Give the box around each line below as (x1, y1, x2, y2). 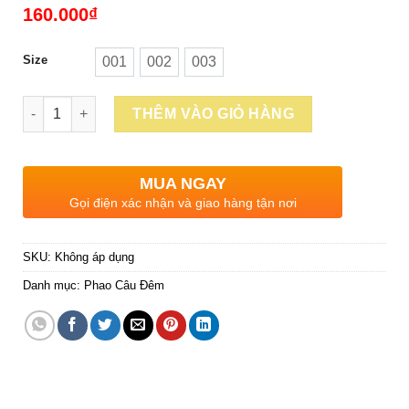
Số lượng (22, 97, 80, 112)
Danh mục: (23, 278, 84, 292)
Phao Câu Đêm (84, 278, 164, 292)
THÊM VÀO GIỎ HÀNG (132, 105, 295, 121)
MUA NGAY (139, 173, 226, 193)
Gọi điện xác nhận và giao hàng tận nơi (68, 194, 297, 210)
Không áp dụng (55, 249, 134, 264)
